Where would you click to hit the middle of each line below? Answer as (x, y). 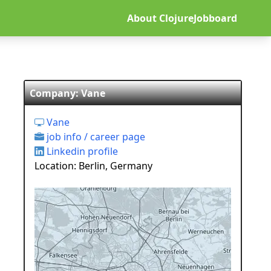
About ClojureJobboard (182, 18)
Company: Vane (67, 93)
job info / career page (95, 137)
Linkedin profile (81, 151)
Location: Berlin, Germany (93, 166)
